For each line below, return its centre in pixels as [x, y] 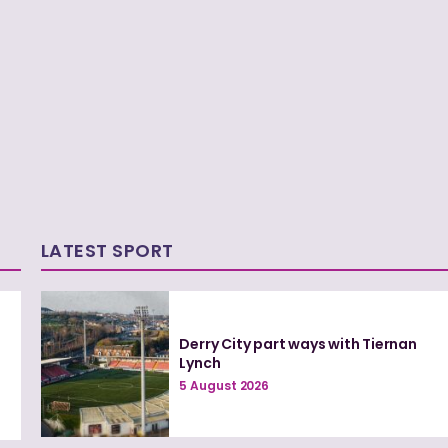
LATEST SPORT [107, 250]
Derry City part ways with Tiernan [298, 343]
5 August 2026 [224, 385]
